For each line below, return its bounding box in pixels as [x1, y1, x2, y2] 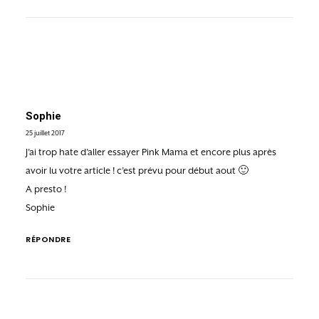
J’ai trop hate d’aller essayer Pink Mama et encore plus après [26, 147, 276, 157]
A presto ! [26, 184, 66, 194]
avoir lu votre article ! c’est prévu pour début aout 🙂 [26, 165, 249, 176]
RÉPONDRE [26, 234, 71, 245]
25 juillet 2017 [26, 129, 65, 137]
